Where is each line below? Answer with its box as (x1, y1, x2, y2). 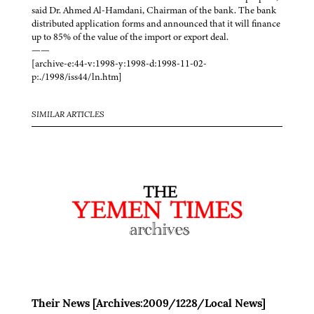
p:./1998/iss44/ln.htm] (32, 70, 122, 84)
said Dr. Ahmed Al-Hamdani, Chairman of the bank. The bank (32, 4, 276, 18)
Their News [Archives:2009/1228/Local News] (32, 299, 266, 310)
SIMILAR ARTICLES (32, 111, 104, 120)
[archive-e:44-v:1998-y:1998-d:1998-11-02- (32, 57, 207, 71)
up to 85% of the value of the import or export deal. (32, 30, 228, 44)
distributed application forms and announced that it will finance (32, 17, 280, 31)
